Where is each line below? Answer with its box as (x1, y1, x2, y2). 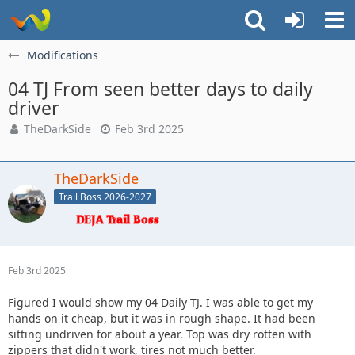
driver (8, 95, 59, 120)
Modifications (27, 48, 98, 63)
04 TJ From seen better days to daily (8, 76, 313, 101)
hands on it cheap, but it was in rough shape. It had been (8, 310, 315, 326)
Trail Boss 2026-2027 (59, 189, 151, 204)
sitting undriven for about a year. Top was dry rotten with (8, 326, 311, 342)
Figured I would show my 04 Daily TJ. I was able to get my (8, 294, 313, 310)
